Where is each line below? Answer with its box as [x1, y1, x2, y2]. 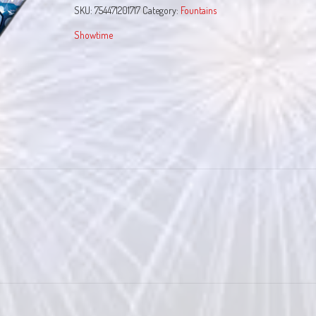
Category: [142, 4, 181, 16]
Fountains [180, 4, 217, 16]
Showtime [73, 29, 113, 41]
